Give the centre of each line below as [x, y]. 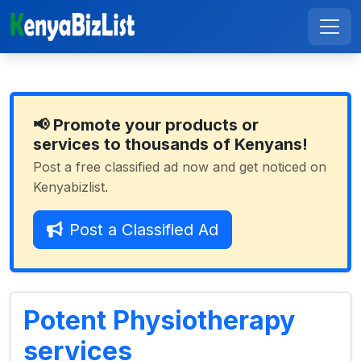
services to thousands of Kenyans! [170, 144]
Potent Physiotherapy [159, 320]
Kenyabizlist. [71, 187]
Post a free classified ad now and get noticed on [180, 167]
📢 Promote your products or [146, 125]
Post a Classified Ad [144, 230]
